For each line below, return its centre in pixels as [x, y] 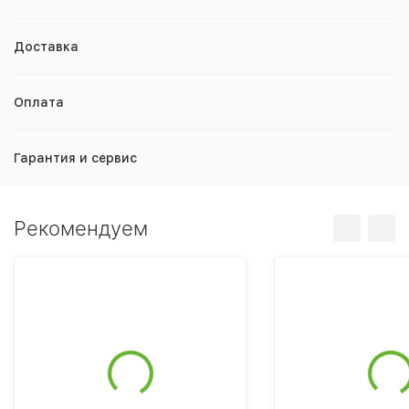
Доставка [46, 47]
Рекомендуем [81, 228]
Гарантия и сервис [75, 158]
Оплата [39, 102]
